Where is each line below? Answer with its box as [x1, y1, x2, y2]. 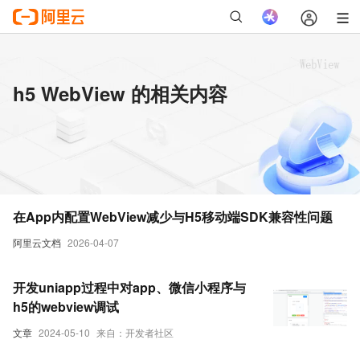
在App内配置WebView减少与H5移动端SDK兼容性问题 [13, 207, 333, 226]
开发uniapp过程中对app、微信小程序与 [13, 278, 246, 297]
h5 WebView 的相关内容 [13, 80, 227, 107]
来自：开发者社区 [96, 325, 174, 339]
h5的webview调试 [13, 297, 119, 316]
